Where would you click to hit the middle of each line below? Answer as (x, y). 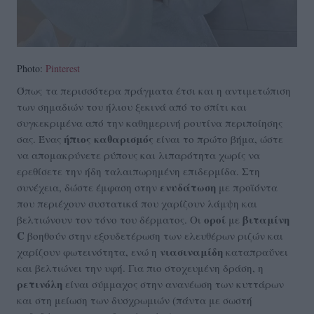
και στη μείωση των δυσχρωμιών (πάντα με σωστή (135, 300)
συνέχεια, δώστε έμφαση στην (88, 187)
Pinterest (63, 69)
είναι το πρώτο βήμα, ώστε (218, 139)
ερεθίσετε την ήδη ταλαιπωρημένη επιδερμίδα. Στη (138, 171)
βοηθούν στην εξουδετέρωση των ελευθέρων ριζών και (154, 236)
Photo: (31, 69)
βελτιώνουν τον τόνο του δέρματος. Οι (110, 220)
